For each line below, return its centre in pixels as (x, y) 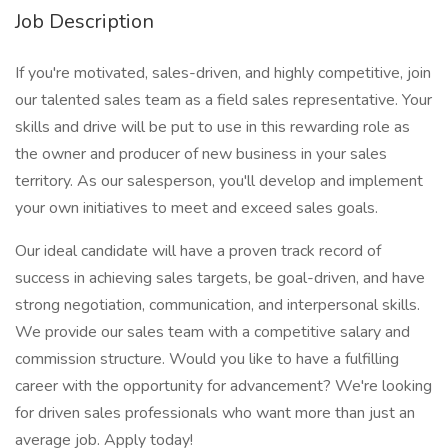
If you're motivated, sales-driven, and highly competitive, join (223, 73)
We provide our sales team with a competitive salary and (212, 332)
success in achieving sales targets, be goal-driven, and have (220, 278)
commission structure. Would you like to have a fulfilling (207, 359)
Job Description (84, 21)
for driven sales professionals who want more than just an (215, 413)
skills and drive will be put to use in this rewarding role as (212, 127)
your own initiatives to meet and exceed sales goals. (196, 208)
